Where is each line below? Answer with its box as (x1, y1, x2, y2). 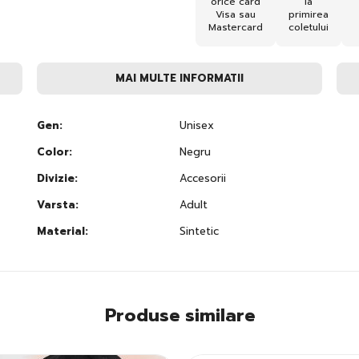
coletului (288, 19, 329, 34)
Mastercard (208, 19, 263, 34)
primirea (288, 6, 329, 22)
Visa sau (216, 6, 256, 22)
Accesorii (179, 170, 226, 186)
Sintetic (179, 223, 219, 239)
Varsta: (36, 196, 79, 212)
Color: (36, 143, 72, 159)
